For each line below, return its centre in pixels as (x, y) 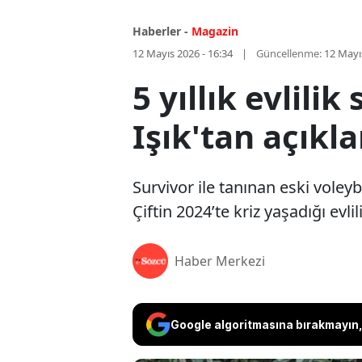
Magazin (215, 32)
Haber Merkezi (220, 261)
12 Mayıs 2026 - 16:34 (183, 54)
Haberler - (160, 32)
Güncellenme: (289, 54)
